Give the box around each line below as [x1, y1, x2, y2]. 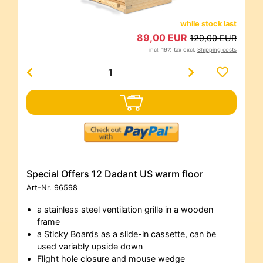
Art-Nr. [26, 183, 54, 192]
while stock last [180, 19, 237, 29]
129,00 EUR [190, 33, 237, 43]
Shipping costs [197, 46, 237, 53]
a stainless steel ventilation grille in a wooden [36, 204, 213, 214]
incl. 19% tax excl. [149, 46, 197, 53]
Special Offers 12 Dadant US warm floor [26, 167, 203, 180]
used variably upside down [36, 241, 143, 251]
